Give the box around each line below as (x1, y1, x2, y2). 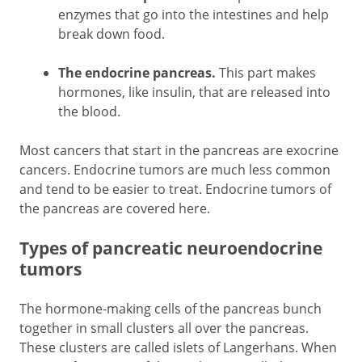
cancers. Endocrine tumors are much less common (19, 161, 330, 179)
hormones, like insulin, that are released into (58, 83, 330, 101)
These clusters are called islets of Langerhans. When (19, 339, 337, 356)
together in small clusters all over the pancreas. (19, 319, 309, 337)
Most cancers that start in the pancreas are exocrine (19, 141, 339, 159)
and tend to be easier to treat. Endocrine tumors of (19, 180, 331, 198)
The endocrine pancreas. (58, 64, 216, 82)
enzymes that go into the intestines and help (58, 6, 329, 23)
